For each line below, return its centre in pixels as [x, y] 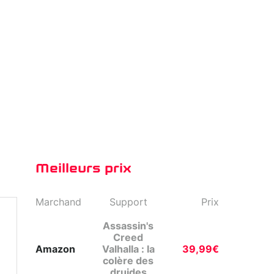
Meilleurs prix [83, 168]
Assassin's [128, 226]
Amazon [55, 250]
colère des [128, 261]
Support [128, 202]
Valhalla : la [128, 250]
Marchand [58, 202]
